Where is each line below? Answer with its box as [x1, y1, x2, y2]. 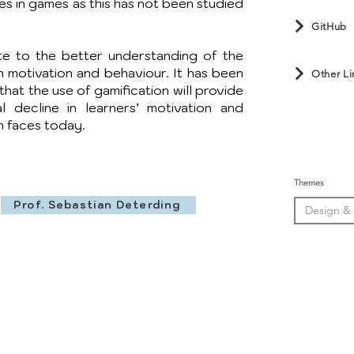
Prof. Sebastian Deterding [13, 198, 181, 212]
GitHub [311, 20, 347, 32]
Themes [294, 177, 324, 188]
